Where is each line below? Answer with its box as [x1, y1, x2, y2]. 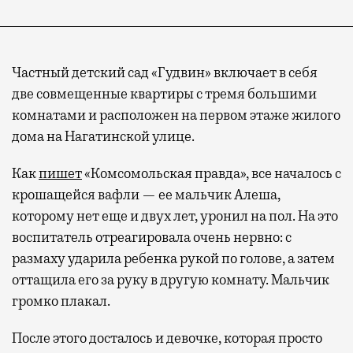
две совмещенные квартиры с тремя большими [12, 84, 317, 102]
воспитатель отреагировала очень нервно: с [12, 228, 292, 246]
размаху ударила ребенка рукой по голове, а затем [12, 249, 335, 267]
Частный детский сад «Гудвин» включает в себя [12, 63, 318, 81]
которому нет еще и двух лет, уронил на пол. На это [12, 206, 338, 225]
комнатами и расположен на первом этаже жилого [12, 106, 340, 124]
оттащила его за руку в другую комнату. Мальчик [12, 270, 329, 288]
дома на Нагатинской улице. [12, 127, 195, 145]
